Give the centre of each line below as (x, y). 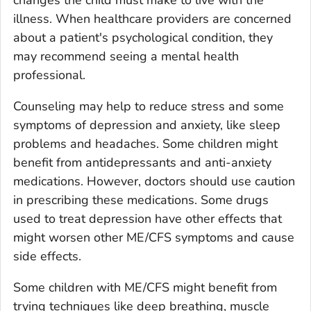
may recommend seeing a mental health (126, 56)
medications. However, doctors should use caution (154, 181)
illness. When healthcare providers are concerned (152, 18)
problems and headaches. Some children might (145, 143)
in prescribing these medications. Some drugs (141, 200)
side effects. (47, 256)
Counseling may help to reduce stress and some (149, 106)
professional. (49, 75)
